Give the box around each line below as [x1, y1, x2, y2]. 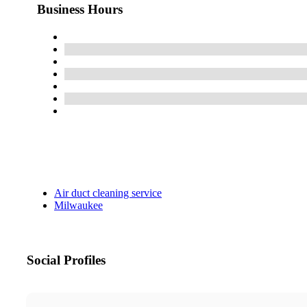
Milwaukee [54, 199, 103, 212]
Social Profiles [27, 253, 106, 268]
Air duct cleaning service [54, 187, 162, 199]
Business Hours [37, 2, 123, 17]
